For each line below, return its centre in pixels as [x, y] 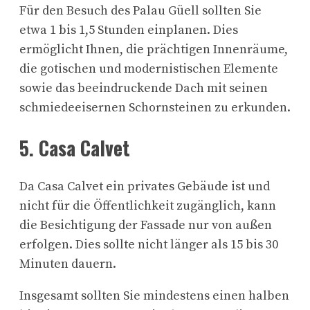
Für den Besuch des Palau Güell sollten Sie [140, 11]
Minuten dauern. [68, 264]
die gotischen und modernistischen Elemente [149, 69]
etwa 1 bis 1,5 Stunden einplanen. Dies [129, 30]
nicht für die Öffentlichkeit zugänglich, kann [148, 206]
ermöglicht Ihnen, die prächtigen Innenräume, [154, 50]
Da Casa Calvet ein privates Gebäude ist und [145, 186]
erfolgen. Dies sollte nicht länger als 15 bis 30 [149, 244]
